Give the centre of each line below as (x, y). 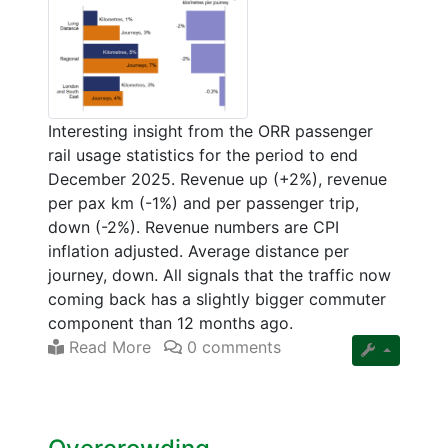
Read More (107, 347)
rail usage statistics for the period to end (203, 155)
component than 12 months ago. (170, 323)
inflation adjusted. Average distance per (198, 251)
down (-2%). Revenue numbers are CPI (193, 227)
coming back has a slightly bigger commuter (217, 299)
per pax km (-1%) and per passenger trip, (203, 203)
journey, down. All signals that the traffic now (219, 275)
